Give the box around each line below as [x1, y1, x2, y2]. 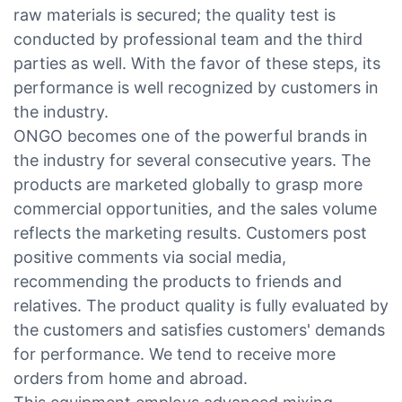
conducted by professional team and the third [13, 29, 363, 48]
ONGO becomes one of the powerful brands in [13, 126, 368, 145]
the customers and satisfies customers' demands [13, 319, 385, 339]
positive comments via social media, [13, 247, 286, 267]
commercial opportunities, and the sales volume [13, 198, 377, 218]
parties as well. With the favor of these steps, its [13, 53, 380, 73]
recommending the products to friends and [13, 271, 342, 291]
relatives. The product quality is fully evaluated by [13, 295, 389, 315]
